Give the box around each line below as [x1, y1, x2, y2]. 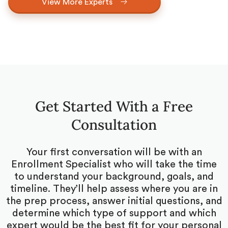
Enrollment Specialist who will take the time [11, 159, 217, 169]
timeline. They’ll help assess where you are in [10, 183, 218, 194]
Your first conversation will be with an [26, 147, 202, 157]
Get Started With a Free [35, 97, 193, 116]
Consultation [71, 115, 157, 134]
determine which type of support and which [12, 208, 216, 218]
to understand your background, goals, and [14, 171, 214, 182]
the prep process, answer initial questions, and [6, 195, 222, 206]
